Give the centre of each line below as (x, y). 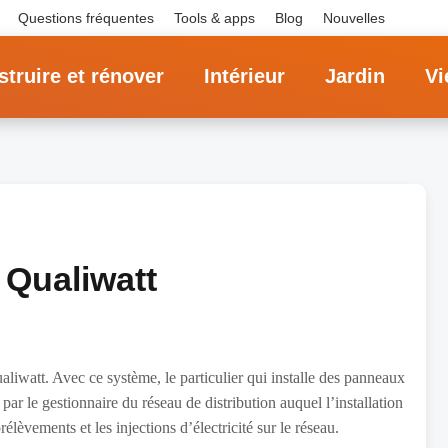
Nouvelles (354, 18)
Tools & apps (214, 18)
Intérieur (244, 76)
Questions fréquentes (86, 18)
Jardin (355, 76)
